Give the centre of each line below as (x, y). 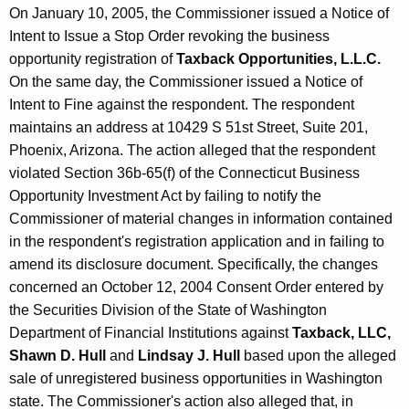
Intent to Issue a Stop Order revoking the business (169, 37)
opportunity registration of (93, 59)
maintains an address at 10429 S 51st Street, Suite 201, (189, 128)
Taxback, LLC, (341, 333)
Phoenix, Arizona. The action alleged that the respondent (192, 151)
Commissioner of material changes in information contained (201, 219)
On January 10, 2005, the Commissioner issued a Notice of (199, 14)
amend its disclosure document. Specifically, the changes (194, 265)
